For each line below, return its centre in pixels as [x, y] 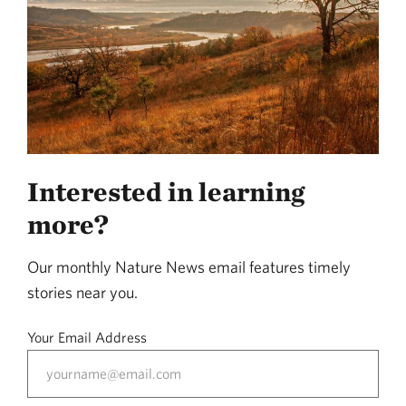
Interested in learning [166, 192]
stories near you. [82, 293]
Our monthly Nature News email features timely [189, 267]
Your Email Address [87, 338]
